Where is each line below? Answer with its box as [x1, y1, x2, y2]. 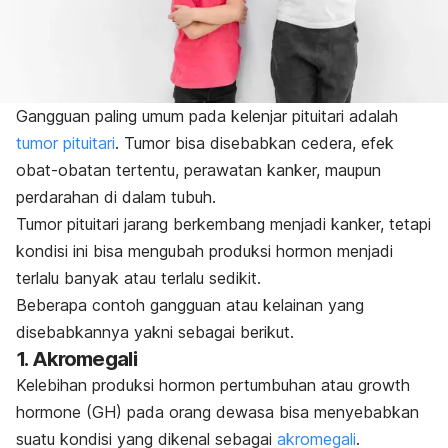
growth [358, 374, 410, 395]
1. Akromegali [16, 346, 137, 371]
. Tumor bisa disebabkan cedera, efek [115, 132, 394, 153]
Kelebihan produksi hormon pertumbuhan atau [16, 374, 358, 395]
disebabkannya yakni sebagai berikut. [16, 321, 294, 342]
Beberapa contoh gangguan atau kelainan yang [16, 294, 364, 315]
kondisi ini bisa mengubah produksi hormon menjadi [16, 240, 393, 261]
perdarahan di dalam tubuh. [16, 186, 216, 207]
